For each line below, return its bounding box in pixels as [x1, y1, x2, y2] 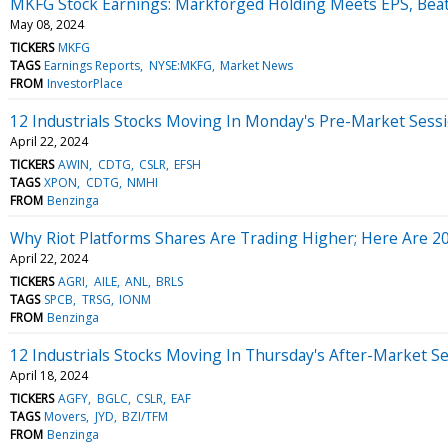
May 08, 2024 [10, 15, 84, 33]
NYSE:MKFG [148, 56, 212, 74]
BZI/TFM [121, 407, 168, 425]
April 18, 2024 [10, 366, 88, 384]
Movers [44, 407, 87, 425]
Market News [219, 56, 293, 74]
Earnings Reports [44, 56, 141, 74]
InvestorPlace [47, 74, 124, 92]
